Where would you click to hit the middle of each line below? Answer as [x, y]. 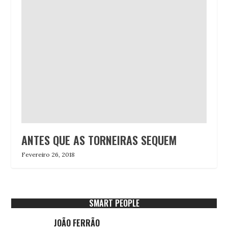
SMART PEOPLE [114, 203]
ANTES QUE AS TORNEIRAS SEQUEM [99, 140]
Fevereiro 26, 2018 [48, 155]
